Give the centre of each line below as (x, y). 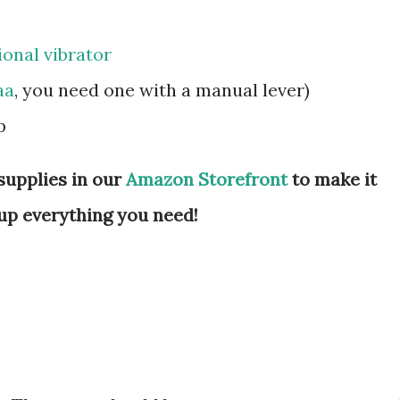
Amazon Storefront (207, 179)
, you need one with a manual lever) (162, 89)
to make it (332, 179)
